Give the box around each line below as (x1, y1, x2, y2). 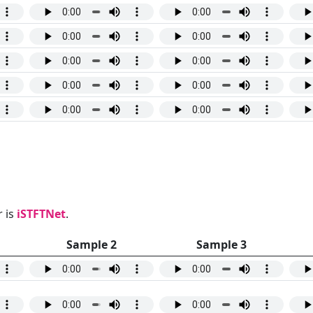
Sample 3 (196, 237, 247, 253)
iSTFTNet (17, 206, 66, 222)
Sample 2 (66, 237, 117, 253)
